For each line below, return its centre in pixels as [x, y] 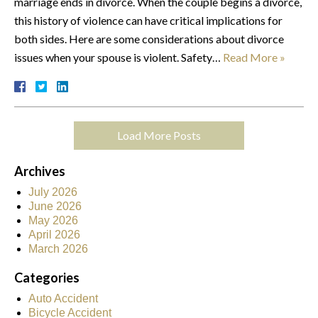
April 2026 [54, 234]
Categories [47, 277]
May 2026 [53, 220]
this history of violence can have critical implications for [148, 20]
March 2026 [58, 248]
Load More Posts [159, 135]
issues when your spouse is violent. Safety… [119, 57]
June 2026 [55, 206]
